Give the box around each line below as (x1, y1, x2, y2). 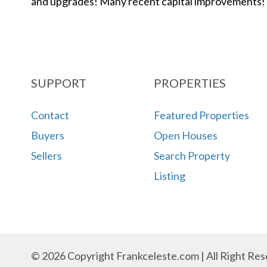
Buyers (31, 128, 64, 142)
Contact (31, 108, 69, 122)
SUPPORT (31, 75, 86, 90)
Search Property (153, 148, 230, 162)
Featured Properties (153, 108, 249, 122)
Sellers (31, 148, 62, 162)
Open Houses (153, 128, 218, 142)
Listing (153, 169, 185, 182)
